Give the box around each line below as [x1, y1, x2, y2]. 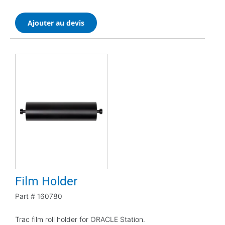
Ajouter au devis [28, 18, 84, 28]
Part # [15, 191, 35, 200]
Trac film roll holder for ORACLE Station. [15, 214, 145, 223]
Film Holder [15, 174, 78, 188]
